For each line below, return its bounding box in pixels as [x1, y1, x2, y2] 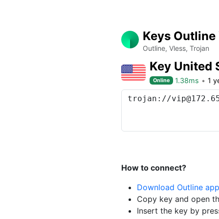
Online [153, 77, 170, 84]
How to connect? [121, 163, 186, 173]
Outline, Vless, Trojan [143, 44, 209, 52]
